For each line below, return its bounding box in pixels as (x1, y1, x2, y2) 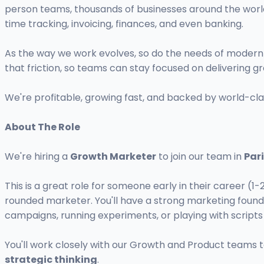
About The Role (5, 120, 80, 134)
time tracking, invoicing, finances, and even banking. (5, 17, 243, 31)
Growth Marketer (70, 150, 156, 164)
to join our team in (156, 150, 244, 164)
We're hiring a (5, 150, 70, 164)
